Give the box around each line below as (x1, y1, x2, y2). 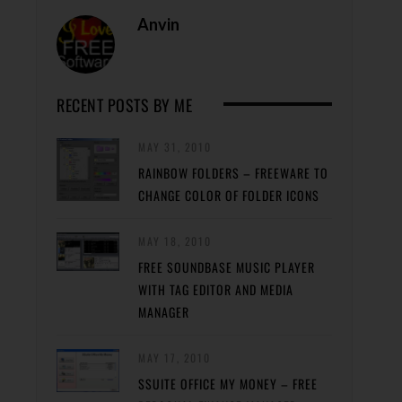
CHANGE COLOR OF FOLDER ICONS (138, 186, 319, 205)
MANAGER (138, 302, 189, 322)
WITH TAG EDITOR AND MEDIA (138, 280, 293, 300)
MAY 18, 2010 (138, 233, 212, 249)
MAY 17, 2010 (138, 350, 211, 366)
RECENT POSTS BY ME (57, 93, 192, 118)
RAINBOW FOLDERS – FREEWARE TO (138, 163, 328, 183)
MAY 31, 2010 (138, 139, 212, 155)
